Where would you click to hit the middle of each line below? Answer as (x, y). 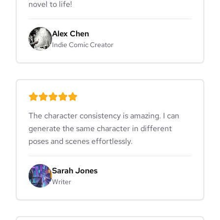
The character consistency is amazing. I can (104, 115)
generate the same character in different (100, 128)
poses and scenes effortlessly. (81, 141)
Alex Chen (70, 33)
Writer (62, 181)
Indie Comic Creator (83, 44)
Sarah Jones (75, 170)
